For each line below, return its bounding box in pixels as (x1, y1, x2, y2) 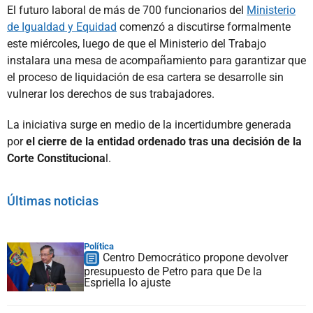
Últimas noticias (7, 193, 99, 208)
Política (84, 240, 114, 252)
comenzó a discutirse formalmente (117, 20, 291, 34)
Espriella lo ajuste (84, 275, 170, 289)
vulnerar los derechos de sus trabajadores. (7, 87, 214, 101)
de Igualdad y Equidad (7, 20, 117, 34)
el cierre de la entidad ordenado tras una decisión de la (26, 134, 302, 148)
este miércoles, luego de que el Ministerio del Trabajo (7, 36, 266, 50)
